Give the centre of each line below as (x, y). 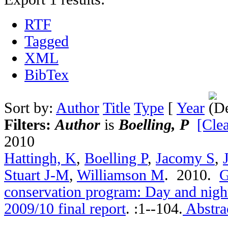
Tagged (47, 41)
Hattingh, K (40, 158)
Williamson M (121, 175)
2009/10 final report (65, 208)
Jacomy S (185, 158)
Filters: (30, 124)
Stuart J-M (37, 175)
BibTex (47, 75)
